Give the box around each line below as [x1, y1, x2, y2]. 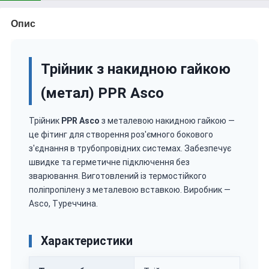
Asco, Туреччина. [29, 198, 98, 208]
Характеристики [41, 234, 133, 248]
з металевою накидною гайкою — [100, 115, 235, 125]
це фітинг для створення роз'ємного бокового [29, 129, 213, 139]
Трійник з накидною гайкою [41, 60, 231, 77]
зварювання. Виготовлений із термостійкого [29, 171, 207, 181]
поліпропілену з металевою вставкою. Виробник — [29, 184, 231, 195]
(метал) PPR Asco [41, 84, 164, 101]
